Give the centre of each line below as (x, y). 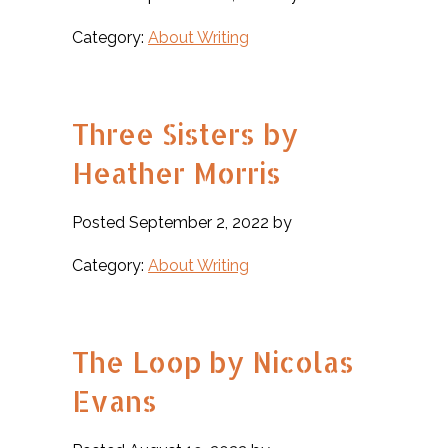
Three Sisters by (185, 134)
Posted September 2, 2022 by (182, 222)
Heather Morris (176, 173)
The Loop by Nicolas (213, 362)
